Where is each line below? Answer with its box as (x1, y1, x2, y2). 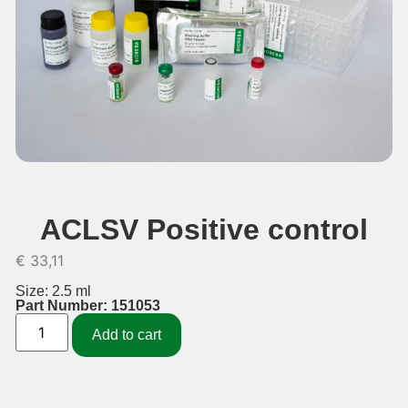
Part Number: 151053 (15, 298, 160, 314)
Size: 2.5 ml (15, 283, 91, 300)
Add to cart (91, 327, 161, 343)
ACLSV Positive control (39, 212, 368, 246)
